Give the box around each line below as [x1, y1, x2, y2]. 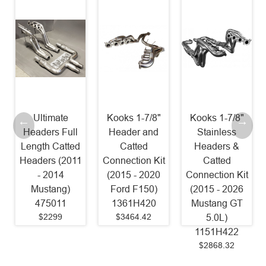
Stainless [197, 127, 236, 138]
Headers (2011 [19, 156, 82, 166]
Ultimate [33, 113, 68, 123]
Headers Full [23, 127, 78, 138]
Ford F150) [110, 184, 157, 195]
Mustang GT [191, 198, 243, 209]
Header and [109, 127, 159, 138]
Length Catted [21, 141, 80, 152]
